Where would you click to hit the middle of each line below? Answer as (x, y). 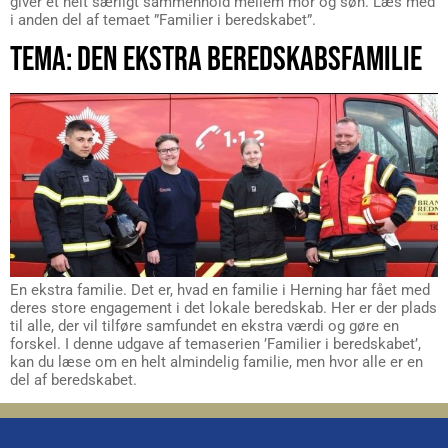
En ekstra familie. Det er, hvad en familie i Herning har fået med (220, 289)
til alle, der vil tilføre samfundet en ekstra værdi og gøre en (204, 325)
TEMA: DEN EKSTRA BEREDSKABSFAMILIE (216, 60)
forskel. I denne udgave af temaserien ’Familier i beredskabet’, (215, 343)
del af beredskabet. (73, 379)
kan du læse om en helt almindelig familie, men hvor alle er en (216, 361)
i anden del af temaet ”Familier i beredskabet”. (163, 19)
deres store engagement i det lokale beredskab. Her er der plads (223, 307)
